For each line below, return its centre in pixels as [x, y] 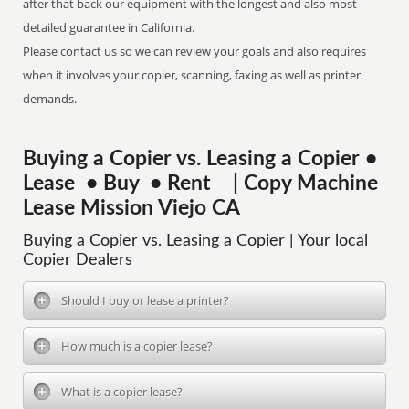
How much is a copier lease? [137, 346]
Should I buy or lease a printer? [146, 300]
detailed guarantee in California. [109, 27]
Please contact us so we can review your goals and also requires [195, 51]
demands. [50, 99]
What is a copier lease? [122, 392]
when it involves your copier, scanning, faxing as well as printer [192, 75]
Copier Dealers [78, 260]
